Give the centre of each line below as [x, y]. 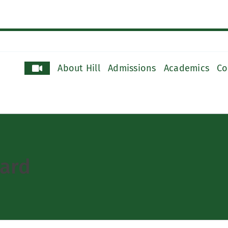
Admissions [132, 68]
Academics [187, 68]
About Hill [79, 68]
